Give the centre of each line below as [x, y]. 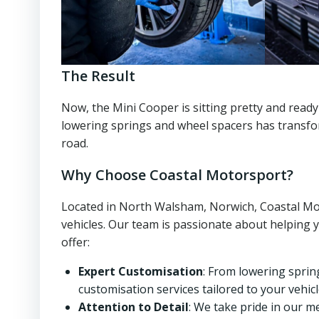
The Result [98, 76]
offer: [75, 242]
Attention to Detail [134, 307]
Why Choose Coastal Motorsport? [177, 175]
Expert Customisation [141, 272]
